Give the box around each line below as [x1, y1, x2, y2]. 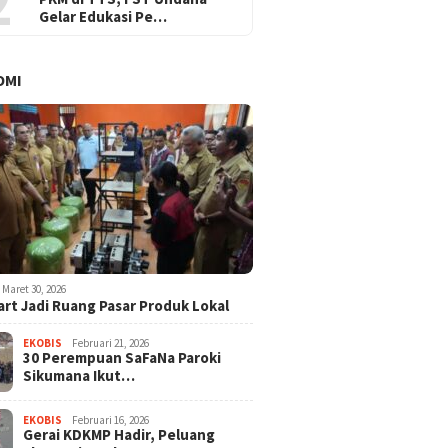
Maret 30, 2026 [2, 282, 67, 297]
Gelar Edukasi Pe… [39, 7, 168, 27]
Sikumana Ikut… [23, 366, 136, 386]
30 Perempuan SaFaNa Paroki [23, 348, 222, 368]
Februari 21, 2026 [72, 336, 150, 351]
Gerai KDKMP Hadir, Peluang [23, 425, 216, 445]
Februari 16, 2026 [72, 413, 150, 428]
